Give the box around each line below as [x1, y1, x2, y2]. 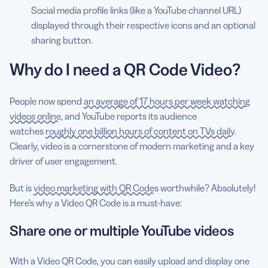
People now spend [10, 95, 84, 107]
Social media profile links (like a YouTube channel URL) [31, 4, 241, 16]
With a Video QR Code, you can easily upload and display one [10, 255, 249, 267]
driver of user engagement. [10, 155, 117, 167]
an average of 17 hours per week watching [84, 95, 250, 107]
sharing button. [31, 34, 93, 46]
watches [10, 125, 45, 137]
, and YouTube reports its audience [61, 110, 197, 122]
